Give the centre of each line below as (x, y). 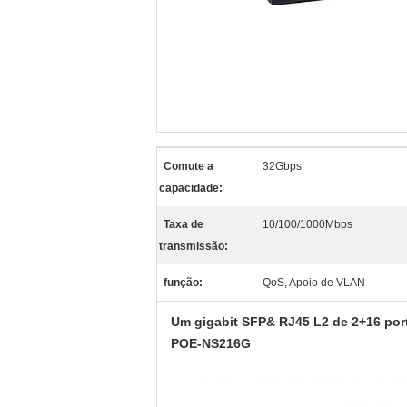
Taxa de (184, 224)
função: (183, 283)
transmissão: (194, 246)
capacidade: (191, 188)
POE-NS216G (211, 343)
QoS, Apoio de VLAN (314, 283)
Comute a (189, 166)
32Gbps (282, 166)
